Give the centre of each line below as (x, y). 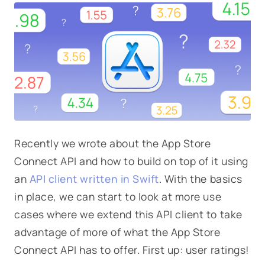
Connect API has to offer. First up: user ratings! (132, 250)
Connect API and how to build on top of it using (131, 161)
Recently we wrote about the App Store (113, 143)
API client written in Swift (94, 179)
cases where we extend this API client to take (128, 214)
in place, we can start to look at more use (118, 196)
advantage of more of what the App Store (117, 232)
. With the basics (201, 179)
